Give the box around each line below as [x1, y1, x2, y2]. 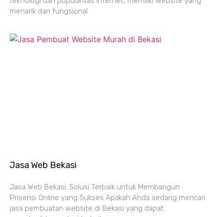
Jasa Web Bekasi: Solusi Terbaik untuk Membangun [10, 183, 180, 192]
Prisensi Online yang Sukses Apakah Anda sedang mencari [10, 193, 205, 202]
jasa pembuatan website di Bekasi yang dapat [10, 204, 164, 213]
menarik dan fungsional [10, 7, 88, 16]
